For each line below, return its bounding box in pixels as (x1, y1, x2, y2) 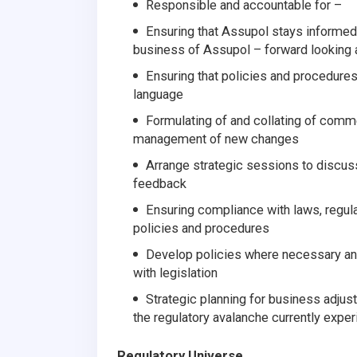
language (133, 86, 183, 102)
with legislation (133, 265, 218, 280)
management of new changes (133, 131, 299, 147)
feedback (133, 175, 186, 191)
